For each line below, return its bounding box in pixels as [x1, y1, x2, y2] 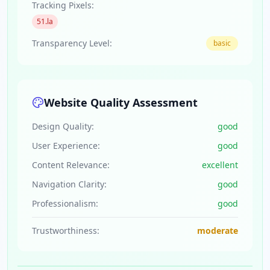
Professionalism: [32, 198, 98, 209]
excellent [202, 159, 238, 171]
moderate [197, 225, 238, 236]
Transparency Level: [32, 37, 112, 49]
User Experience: [32, 140, 100, 151]
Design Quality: [32, 121, 94, 132]
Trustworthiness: [32, 225, 99, 236]
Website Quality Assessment [44, 95, 198, 110]
